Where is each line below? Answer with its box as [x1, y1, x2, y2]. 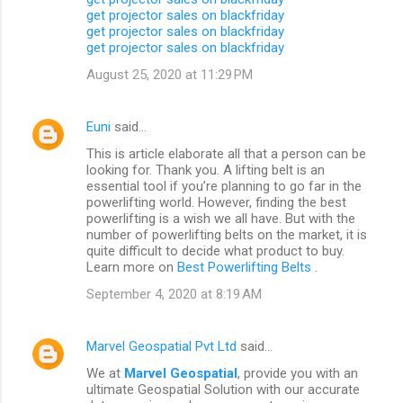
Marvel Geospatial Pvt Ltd [86, 337, 237, 354]
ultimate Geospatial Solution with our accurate [86, 381, 360, 398]
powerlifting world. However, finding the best [86, 193, 346, 210]
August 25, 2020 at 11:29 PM [86, 66, 253, 83]
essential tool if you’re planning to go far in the [86, 177, 362, 194]
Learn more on [86, 258, 177, 275]
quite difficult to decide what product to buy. [86, 242, 345, 259]
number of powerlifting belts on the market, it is [86, 226, 367, 243]
